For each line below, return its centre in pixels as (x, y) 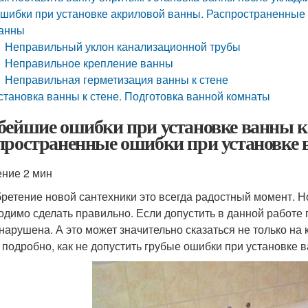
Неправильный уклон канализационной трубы (123, 46)
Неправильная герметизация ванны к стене (117, 79)
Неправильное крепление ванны (89, 63)
